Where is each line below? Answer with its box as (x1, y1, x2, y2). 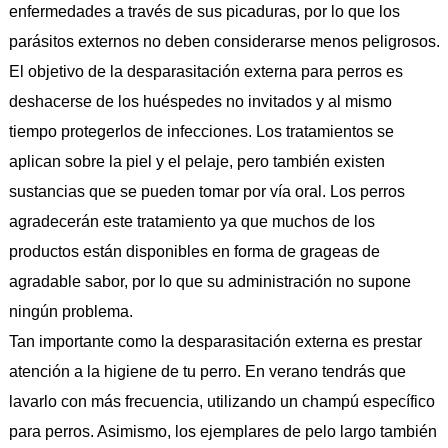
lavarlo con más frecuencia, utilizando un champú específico (8, 393, 435, 411)
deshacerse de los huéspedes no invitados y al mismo (8, 93, 392, 111)
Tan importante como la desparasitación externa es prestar (8, 333, 422, 351)
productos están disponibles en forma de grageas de (8, 243, 380, 261)
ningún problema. (8, 303, 133, 321)
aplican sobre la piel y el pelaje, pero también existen (8, 153, 385, 171)
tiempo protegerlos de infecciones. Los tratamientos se (8, 123, 394, 141)
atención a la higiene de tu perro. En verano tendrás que (8, 363, 406, 381)
